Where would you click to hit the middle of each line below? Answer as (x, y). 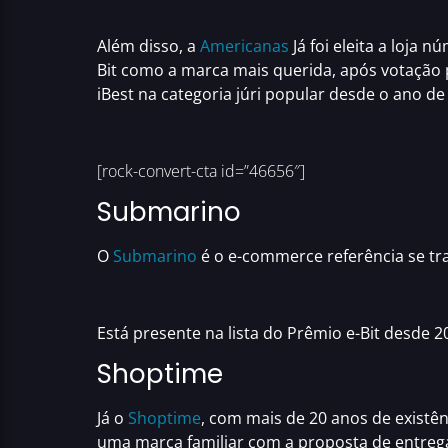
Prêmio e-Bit (335, 332)
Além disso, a (148, 45)
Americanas (244, 45)
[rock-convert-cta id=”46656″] (201, 170)
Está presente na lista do (192, 332)
